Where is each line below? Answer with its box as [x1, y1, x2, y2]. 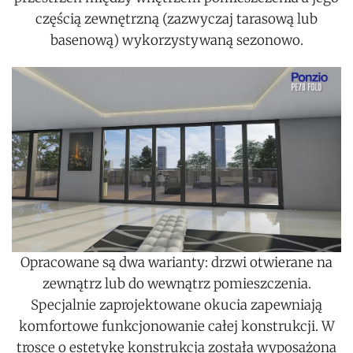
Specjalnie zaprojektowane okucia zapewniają [31, 296, 322, 314]
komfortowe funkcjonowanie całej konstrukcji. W [18, 318, 335, 336]
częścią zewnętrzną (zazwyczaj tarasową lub [35, 10, 318, 28]
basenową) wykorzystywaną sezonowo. [50, 32, 303, 49]
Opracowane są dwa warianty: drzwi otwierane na [20, 254, 333, 272]
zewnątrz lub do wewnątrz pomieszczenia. [42, 275, 311, 293]
